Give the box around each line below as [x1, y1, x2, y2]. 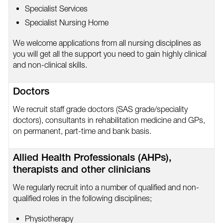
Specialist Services [24, 3, 88, 13]
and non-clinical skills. [12, 60, 87, 69]
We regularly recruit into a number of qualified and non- [12, 182, 199, 192]
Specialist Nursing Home [24, 17, 109, 27]
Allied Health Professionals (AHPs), [12, 153, 172, 164]
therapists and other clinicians [12, 165, 150, 176]
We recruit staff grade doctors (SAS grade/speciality [12, 104, 188, 113]
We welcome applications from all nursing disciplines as [12, 38, 201, 47]
